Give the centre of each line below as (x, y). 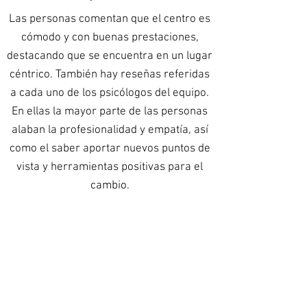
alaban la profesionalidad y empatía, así (110, 130)
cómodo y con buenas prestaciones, (110, 38)
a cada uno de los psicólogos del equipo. (110, 93)
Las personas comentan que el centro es (110, 19)
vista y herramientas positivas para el (110, 167)
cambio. (110, 186)
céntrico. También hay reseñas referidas (110, 75)
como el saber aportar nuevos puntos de (110, 149)
